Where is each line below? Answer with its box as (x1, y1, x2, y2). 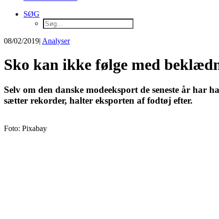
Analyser (42, 37, 70, 45)
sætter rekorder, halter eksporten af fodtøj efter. (4, 95, 193, 106)
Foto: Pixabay (4, 124, 47, 132)
